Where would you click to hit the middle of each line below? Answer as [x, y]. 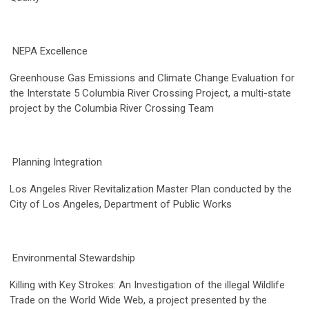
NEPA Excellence [50, 51]
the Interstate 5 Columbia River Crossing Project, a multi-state [150, 93]
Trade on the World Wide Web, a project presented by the [138, 300]
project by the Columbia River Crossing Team [112, 109]
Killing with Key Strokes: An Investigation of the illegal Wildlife [147, 285]
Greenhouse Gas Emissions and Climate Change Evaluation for [152, 78]
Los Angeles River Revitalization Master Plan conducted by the [151, 189]
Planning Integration [57, 162]
